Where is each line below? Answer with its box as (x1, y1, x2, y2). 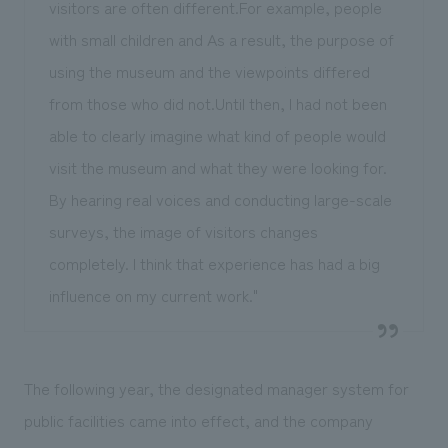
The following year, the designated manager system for (23, 376, 409, 401)
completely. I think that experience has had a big (48, 251, 380, 276)
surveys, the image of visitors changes (48, 219, 318, 244)
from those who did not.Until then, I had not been (48, 91, 387, 116)
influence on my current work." (48, 283, 258, 308)
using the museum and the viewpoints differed (48, 59, 370, 84)
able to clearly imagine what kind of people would (48, 123, 386, 148)
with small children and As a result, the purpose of (48, 27, 394, 52)
